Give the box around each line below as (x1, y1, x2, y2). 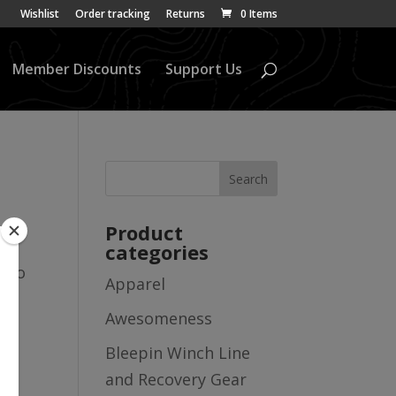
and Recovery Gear (105, 369, 247, 390)
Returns (165, 6, 205, 21)
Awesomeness (105, 308, 213, 329)
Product (105, 219, 184, 246)
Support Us (164, 59, 242, 79)
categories (105, 239, 209, 265)
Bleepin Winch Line (105, 342, 251, 363)
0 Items (240, 6, 278, 21)
